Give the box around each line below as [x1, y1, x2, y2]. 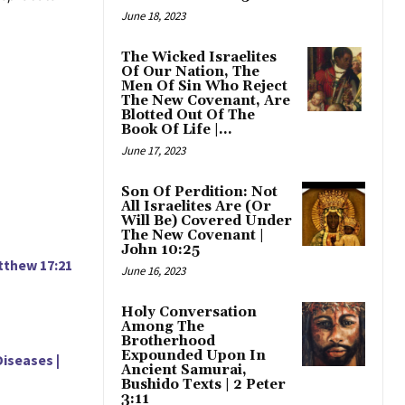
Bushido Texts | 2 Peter [121, 376, 286, 394]
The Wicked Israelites [121, 49, 277, 67]
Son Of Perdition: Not [121, 184, 278, 202]
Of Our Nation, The [121, 63, 259, 81]
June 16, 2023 [121, 263, 185, 279]
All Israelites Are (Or [121, 198, 271, 216]
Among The [121, 318, 204, 336]
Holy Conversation [121, 304, 257, 322]
